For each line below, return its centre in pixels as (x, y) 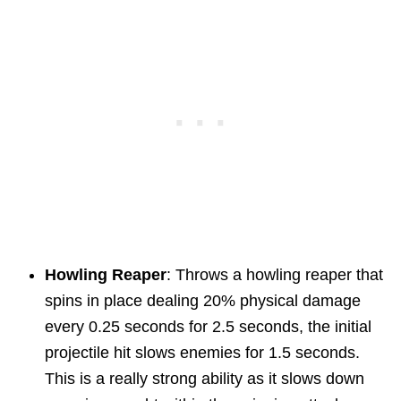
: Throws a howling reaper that (275, 275)
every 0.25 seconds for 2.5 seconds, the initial (208, 327)
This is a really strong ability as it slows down (205, 379)
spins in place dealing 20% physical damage (203, 301)
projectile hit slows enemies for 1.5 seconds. (202, 353)
